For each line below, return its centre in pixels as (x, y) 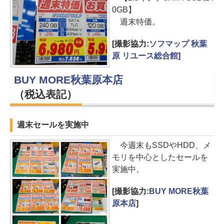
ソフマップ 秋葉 (178, 43)
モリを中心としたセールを (160, 157)
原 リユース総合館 (145, 55)
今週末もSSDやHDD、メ (161, 145)
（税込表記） (45, 94)
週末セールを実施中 (53, 125)
